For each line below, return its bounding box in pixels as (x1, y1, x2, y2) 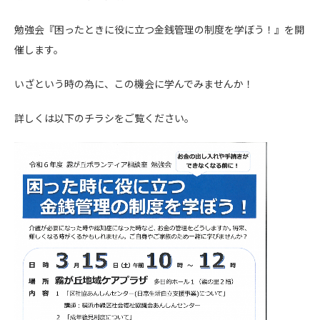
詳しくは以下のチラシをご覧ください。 (14, 111, 194, 125)
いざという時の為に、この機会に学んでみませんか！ (14, 76, 254, 91)
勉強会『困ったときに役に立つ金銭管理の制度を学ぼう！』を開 (14, 22, 304, 36)
